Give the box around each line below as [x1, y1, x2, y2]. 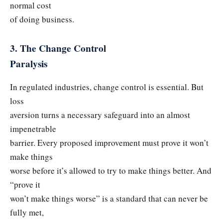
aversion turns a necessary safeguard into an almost [10, 109, 190, 121]
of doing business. [10, 13, 74, 25]
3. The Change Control [10, 41, 106, 55]
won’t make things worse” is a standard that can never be [10, 193, 208, 205]
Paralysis [10, 56, 47, 71]
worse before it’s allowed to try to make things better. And [10, 165, 212, 177]
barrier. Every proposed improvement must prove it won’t [10, 137, 209, 149]
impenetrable [10, 123, 56, 135]
